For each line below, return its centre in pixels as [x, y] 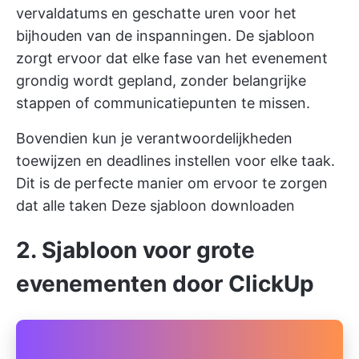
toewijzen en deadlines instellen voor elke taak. [175, 160]
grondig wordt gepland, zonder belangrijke [161, 80]
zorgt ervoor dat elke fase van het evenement [172, 58]
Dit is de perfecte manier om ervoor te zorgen [172, 183]
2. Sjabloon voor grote [135, 250]
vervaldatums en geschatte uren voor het [156, 13]
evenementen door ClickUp [165, 283]
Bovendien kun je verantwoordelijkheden [154, 138]
